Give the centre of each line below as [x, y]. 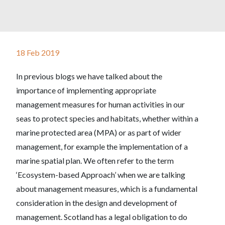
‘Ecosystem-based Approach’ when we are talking [101, 175]
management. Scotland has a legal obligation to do [102, 217]
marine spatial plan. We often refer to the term [95, 160]
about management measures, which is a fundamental [107, 189]
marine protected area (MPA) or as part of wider [99, 132]
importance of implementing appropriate [86, 90]
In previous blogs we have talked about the [89, 76]
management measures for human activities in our [100, 104]
